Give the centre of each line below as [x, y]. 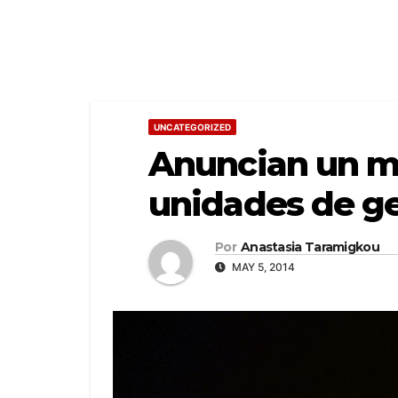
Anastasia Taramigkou [310, 247]
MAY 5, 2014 [262, 267]
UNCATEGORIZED [192, 127]
